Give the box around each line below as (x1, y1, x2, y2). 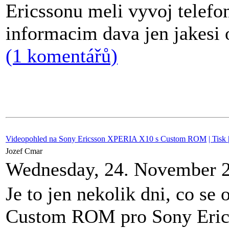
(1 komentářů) (6, 45, 118, 66)
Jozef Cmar (6, 147, 44, 155)
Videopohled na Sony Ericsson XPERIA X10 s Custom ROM (6, 134, 207, 143)
